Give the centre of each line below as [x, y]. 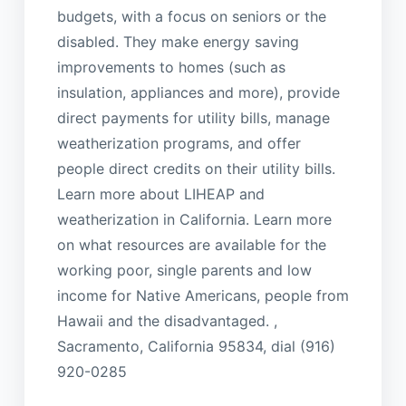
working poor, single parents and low [184, 270]
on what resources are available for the [191, 244]
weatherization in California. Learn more [194, 219]
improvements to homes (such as [171, 67]
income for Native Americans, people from [203, 295]
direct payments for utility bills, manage [193, 117]
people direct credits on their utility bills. [196, 168]
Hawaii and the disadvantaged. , [167, 320]
